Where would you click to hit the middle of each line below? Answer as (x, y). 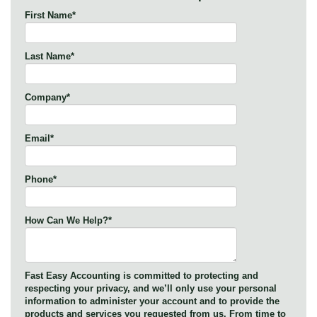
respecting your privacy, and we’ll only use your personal (151, 288)
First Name (48, 15)
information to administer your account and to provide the (152, 301)
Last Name (48, 56)
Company (46, 97)
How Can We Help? (67, 220)
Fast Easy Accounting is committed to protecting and (142, 275)
